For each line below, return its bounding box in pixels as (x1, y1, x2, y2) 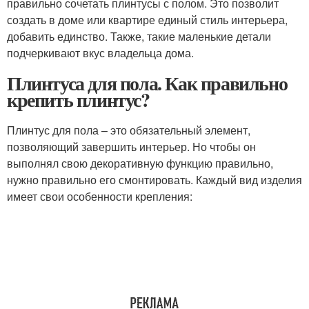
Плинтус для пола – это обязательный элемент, (7, 122, 250, 139)
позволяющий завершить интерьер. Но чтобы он (7, 139, 256, 155)
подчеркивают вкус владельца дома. (7, 45, 194, 61)
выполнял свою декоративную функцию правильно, (7, 155, 273, 172)
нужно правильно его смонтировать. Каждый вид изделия (7, 172, 302, 188)
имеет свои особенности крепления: (7, 188, 192, 205)
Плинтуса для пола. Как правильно (7, 69, 288, 98)
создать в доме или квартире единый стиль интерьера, (7, 12, 288, 28)
